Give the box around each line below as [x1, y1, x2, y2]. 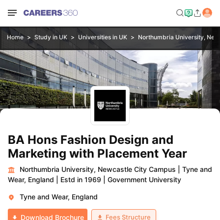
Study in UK [34, 33, 67, 41]
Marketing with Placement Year [8, 146, 187, 161]
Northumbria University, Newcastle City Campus [20, 165, 176, 173]
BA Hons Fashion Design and [8, 133, 173, 147]
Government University [108, 175, 181, 184]
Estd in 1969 [60, 175, 101, 184]
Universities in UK [78, 33, 127, 41]
